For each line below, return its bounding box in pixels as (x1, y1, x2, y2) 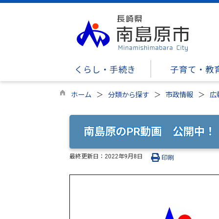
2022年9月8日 (105, 153, 143, 160)
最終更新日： (69, 153, 105, 160)
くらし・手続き (74, 65, 136, 75)
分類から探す (108, 91, 149, 99)
